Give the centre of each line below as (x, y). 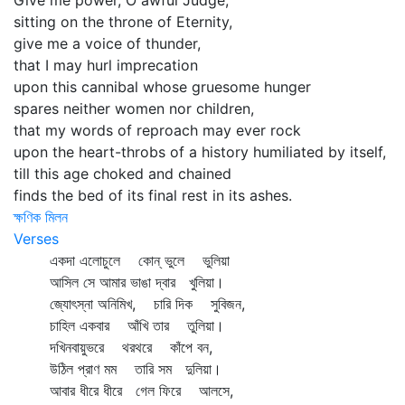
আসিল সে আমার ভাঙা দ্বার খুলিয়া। (119, 282)
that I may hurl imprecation (106, 65)
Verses (36, 239)
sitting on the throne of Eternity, (123, 22)
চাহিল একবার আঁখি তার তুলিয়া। (119, 325)
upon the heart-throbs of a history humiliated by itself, (200, 152)
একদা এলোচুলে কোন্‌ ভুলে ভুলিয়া (122, 260)
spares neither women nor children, (134, 108)
